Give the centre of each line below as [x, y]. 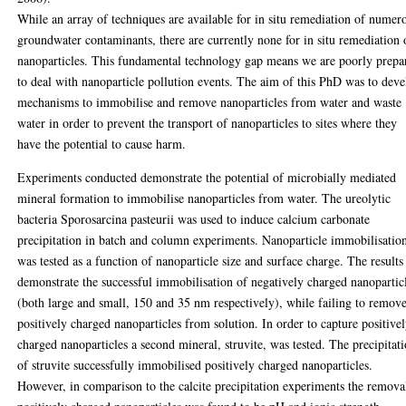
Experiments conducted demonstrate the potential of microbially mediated [207, 177]
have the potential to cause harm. [102, 143]
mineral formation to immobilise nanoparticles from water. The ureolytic [204, 198]
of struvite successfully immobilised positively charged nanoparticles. [195, 364]
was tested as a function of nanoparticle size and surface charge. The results [211, 260]
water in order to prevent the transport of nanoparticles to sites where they [208, 122]
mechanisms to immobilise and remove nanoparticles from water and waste [210, 101]
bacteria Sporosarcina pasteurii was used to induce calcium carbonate [194, 218]
